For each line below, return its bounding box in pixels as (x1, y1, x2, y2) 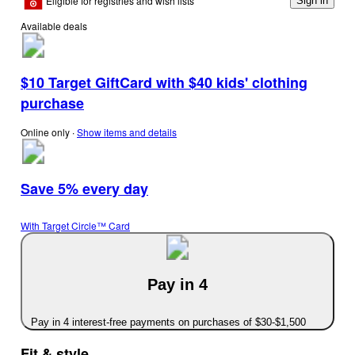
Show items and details (77, 125, 177, 139)
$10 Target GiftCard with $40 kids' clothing (21, 72, 307, 94)
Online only (21, 125, 70, 139)
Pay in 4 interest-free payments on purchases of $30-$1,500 (30, 316, 306, 329)
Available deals (21, 19, 87, 33)
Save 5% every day (21, 178, 148, 199)
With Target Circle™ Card (21, 218, 130, 232)
